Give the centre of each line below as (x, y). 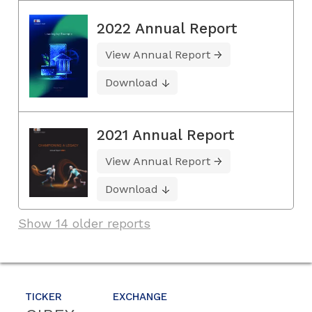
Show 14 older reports (84, 223)
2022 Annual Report (167, 28)
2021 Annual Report (166, 134)
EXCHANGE (140, 296)
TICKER (44, 296)
